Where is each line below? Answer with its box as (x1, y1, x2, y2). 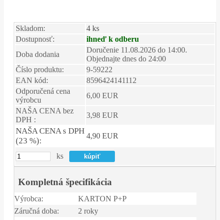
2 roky (78, 207, 98, 216)
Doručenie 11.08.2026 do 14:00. (86, 46, 187, 55)
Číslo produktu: (16, 65, 64, 74)
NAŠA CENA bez (16, 107, 74, 115)
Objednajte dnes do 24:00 (86, 55, 166, 63)
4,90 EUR (86, 132, 118, 140)
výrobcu (16, 96, 41, 105)
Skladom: (16, 24, 45, 33)
